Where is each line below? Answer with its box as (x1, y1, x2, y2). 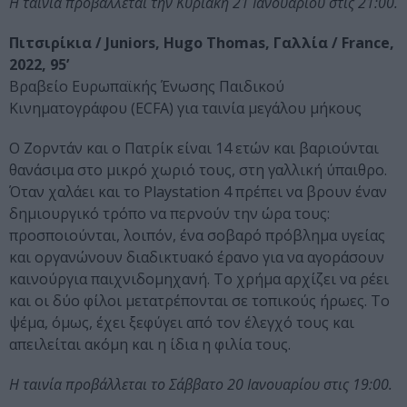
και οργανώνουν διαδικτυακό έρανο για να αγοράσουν (9, 247, 384, 268)
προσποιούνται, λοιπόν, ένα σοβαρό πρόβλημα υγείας (9, 225, 385, 246)
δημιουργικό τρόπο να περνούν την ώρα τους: (9, 203, 330, 224)
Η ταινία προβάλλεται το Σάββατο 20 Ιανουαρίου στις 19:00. (9, 374, 392, 395)
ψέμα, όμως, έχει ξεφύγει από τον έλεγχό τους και (9, 313, 354, 333)
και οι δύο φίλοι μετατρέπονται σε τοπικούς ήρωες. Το (9, 291, 390, 312)
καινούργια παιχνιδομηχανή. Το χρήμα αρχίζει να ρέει (9, 269, 389, 290)
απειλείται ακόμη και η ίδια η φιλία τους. (9, 334, 291, 355)
